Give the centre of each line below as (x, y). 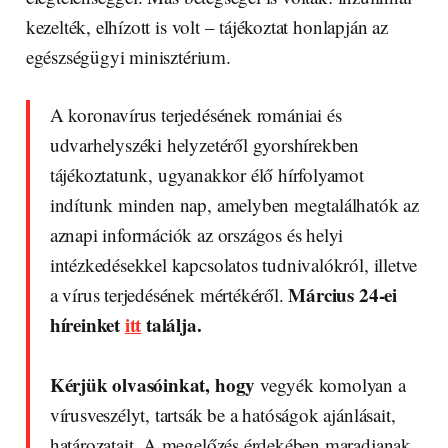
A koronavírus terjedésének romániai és (195, 114)
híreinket (84, 324)
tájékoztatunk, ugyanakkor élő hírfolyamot (206, 174)
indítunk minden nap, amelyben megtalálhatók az (234, 204)
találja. (171, 324)
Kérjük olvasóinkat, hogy (154, 384)
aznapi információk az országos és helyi (196, 234)
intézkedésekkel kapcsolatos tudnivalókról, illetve (233, 264)
